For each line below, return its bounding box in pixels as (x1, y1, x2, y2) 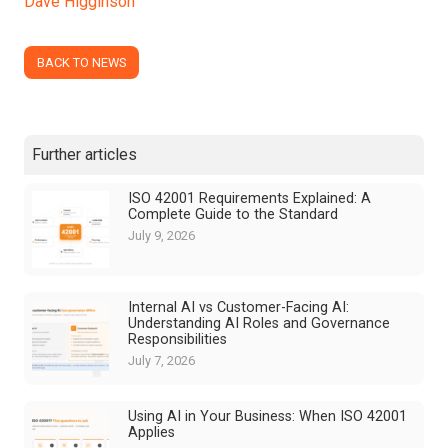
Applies (127, 423, 175, 441)
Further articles (32, 145, 137, 165)
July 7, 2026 (127, 353, 195, 369)
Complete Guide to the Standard (127, 206, 338, 224)
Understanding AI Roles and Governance (127, 315, 390, 333)
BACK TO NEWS (36, 55, 126, 71)
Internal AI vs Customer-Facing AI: (127, 299, 349, 317)
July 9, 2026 (127, 228, 195, 244)
